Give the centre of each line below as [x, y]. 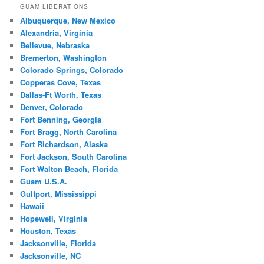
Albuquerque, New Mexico [68, 21]
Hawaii [32, 206]
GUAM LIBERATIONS [55, 7]
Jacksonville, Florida [58, 243]
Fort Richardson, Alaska [64, 144]
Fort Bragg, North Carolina [69, 132]
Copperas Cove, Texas [61, 82]
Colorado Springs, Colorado [72, 70]
